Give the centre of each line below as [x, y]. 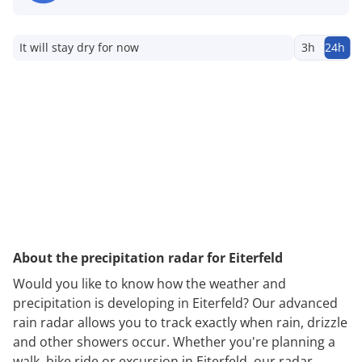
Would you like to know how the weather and [149, 283]
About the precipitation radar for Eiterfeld [148, 257]
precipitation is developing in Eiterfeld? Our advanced [175, 303]
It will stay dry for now [79, 47]
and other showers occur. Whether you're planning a [174, 341]
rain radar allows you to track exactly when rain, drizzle [180, 322]
